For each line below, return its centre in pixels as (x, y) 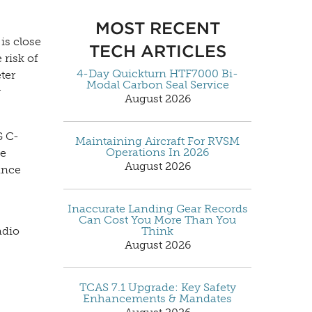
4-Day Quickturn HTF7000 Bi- (157, 73)
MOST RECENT (157, 28)
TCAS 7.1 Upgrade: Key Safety (157, 287)
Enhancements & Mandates (157, 298)
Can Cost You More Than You (157, 219)
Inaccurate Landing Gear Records (157, 208)
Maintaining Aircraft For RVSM (157, 141)
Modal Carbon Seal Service (157, 84)
